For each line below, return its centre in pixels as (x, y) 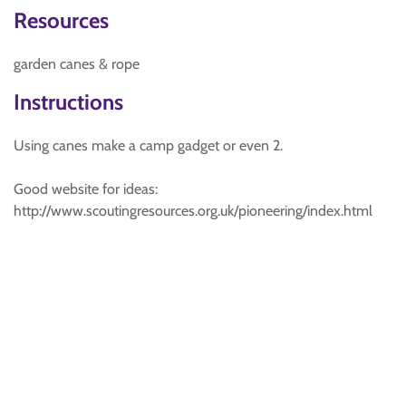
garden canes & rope (77, 64)
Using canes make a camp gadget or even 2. (148, 145)
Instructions (68, 102)
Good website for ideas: (86, 189)
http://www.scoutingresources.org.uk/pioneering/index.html (193, 211)
